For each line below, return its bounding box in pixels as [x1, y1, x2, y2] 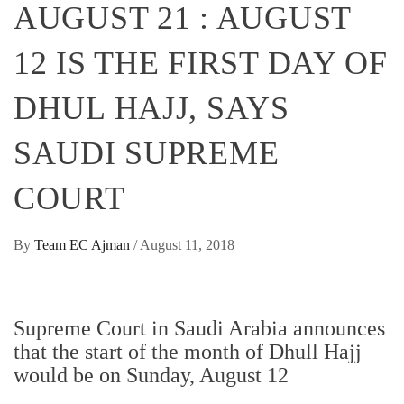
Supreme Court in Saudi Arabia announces [14, 317, 385, 341]
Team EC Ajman [34, 237, 133, 253]
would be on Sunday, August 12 [14, 363, 289, 388]
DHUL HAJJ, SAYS [14, 90, 289, 127]
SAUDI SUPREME [14, 135, 280, 172]
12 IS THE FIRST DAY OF [14, 45, 388, 82]
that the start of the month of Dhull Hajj [14, 340, 362, 364]
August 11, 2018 [140, 237, 234, 253]
